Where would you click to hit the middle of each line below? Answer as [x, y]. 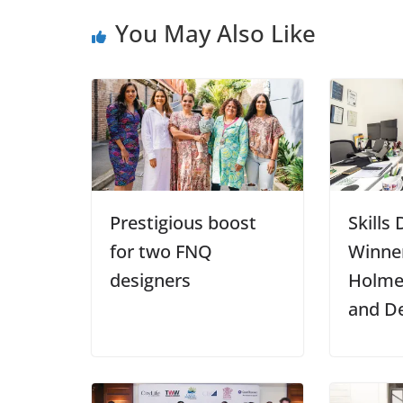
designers [150, 280]
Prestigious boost [183, 222]
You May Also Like [215, 34]
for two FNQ [161, 251]
